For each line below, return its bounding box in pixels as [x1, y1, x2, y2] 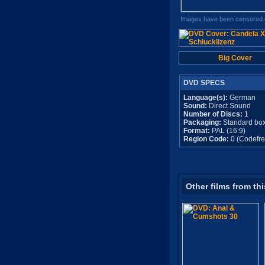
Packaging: [183, 118, 221, 127]
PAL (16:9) [209, 127, 245, 135]
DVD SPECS [183, 79, 225, 87]
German [227, 93, 256, 102]
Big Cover [218, 54, 252, 62]
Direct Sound [206, 102, 251, 110]
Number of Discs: [183, 110, 244, 118]
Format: [183, 127, 210, 135]
